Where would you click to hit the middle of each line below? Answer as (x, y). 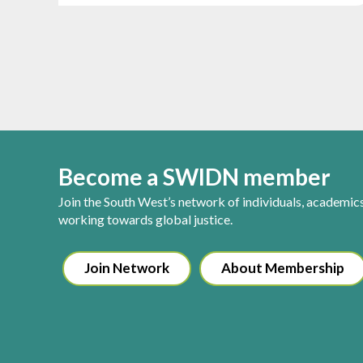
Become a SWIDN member (194, 176)
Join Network (127, 267)
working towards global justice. (145, 219)
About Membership (283, 267)
